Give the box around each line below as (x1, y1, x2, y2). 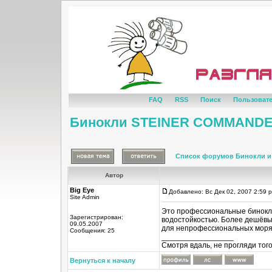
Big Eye (70, 186, 94, 194)
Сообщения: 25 (70, 227, 115, 234)
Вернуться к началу (70, 257, 135, 264)
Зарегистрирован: (70, 214, 123, 220)
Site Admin (70, 194, 100, 200)
